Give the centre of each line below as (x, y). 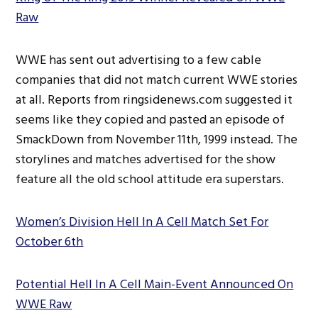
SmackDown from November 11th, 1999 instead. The (157, 139)
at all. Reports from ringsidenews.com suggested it (154, 99)
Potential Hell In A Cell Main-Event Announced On (155, 284)
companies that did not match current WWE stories (157, 79)
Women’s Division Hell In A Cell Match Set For (142, 221)
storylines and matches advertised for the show (146, 159)
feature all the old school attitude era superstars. (150, 179)
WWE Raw (44, 304)
